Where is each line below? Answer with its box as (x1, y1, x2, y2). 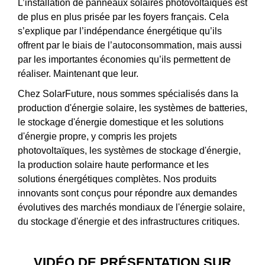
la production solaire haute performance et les (18, 159, 209, 170)
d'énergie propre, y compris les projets (18, 131, 177, 141)
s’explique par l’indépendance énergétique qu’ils (18, 25, 222, 36)
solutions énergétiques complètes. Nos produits (18, 173, 216, 184)
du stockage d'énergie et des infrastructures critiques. (18, 216, 240, 227)
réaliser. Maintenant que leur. (18, 68, 138, 79)
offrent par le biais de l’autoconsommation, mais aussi (18, 40, 242, 50)
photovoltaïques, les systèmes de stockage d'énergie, (18, 145, 241, 156)
